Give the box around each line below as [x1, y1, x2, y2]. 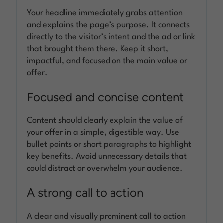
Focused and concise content [27, 89, 184, 104]
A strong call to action [27, 185, 144, 200]
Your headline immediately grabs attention [27, 8, 183, 17]
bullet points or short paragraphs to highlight [27, 140, 192, 149]
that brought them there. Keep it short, [27, 44, 169, 53]
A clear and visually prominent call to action [27, 212, 186, 221]
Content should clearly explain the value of [27, 116, 183, 125]
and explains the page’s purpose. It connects [27, 20, 190, 29]
